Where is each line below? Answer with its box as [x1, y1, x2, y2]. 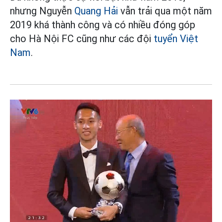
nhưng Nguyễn [10, 4, 74, 17]
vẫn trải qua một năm [118, 4, 212, 17]
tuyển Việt [154, 32, 198, 45]
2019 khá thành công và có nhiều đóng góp [10, 18, 195, 31]
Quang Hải [74, 4, 118, 17]
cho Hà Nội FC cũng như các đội [10, 32, 154, 45]
